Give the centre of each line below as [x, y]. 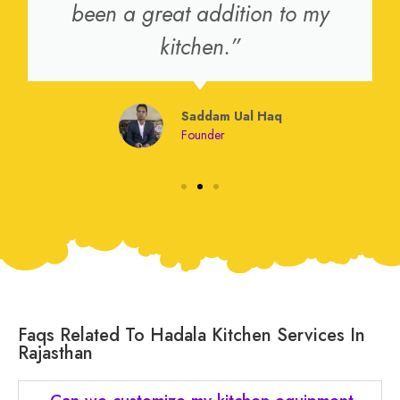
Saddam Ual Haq [231, 116]
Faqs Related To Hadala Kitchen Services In [192, 335]
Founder [203, 134]
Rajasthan [55, 353]
